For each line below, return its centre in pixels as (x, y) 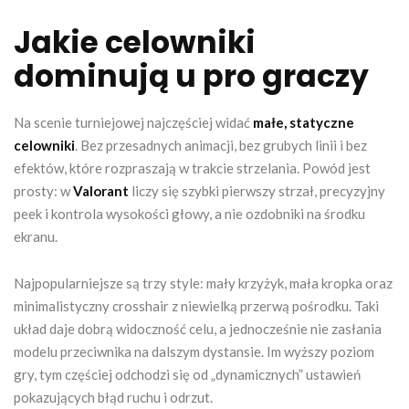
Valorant (101, 190)
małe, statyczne (304, 122)
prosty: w (43, 190)
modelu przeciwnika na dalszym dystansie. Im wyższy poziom (194, 351)
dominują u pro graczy (191, 76)
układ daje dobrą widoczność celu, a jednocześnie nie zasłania (198, 328)
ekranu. (36, 236)
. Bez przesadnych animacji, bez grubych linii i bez (221, 145)
